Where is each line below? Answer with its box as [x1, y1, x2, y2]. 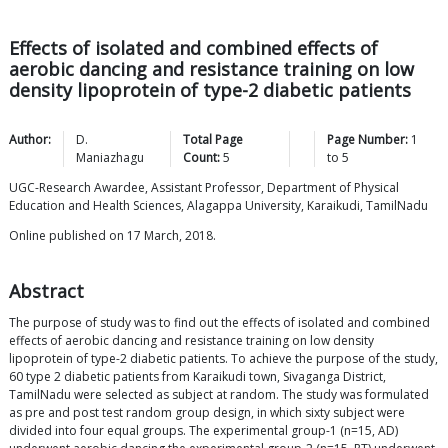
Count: [182, 149, 220, 167]
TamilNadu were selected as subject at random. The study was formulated [9, 386, 429, 404]
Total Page [182, 131, 243, 149]
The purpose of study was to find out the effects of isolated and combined [9, 314, 430, 332]
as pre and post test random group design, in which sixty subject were [9, 404, 405, 422]
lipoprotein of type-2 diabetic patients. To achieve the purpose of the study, [9, 350, 438, 368]
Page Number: [327, 131, 409, 149]
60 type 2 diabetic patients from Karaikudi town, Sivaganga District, [9, 368, 386, 386]
